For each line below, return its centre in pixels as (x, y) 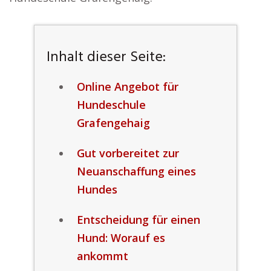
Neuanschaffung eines (136, 171)
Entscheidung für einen (138, 220)
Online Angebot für (127, 87)
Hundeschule (111, 105)
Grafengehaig (113, 123)
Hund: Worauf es (121, 238)
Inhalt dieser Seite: (106, 57)
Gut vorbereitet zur (128, 153)
